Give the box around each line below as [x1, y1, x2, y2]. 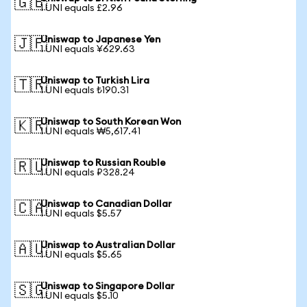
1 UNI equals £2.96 [40, 3, 123, 13]
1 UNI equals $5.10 [40, 291, 119, 301]
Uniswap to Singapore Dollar [40, 282, 175, 291]
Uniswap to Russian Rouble [40, 158, 166, 168]
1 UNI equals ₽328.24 [40, 168, 135, 177]
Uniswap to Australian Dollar [40, 241, 175, 250]
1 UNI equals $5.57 [40, 209, 122, 219]
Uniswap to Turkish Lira [40, 76, 149, 86]
